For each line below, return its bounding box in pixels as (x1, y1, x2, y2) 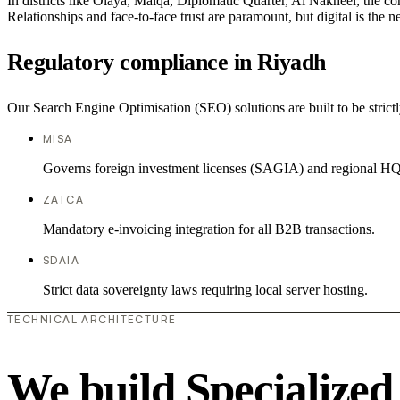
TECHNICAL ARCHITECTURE (7, 312, 177, 326)
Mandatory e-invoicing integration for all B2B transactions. (43, 221, 375, 237)
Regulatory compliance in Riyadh (7, 48, 326, 75)
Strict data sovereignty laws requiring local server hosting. (43, 281, 368, 297)
